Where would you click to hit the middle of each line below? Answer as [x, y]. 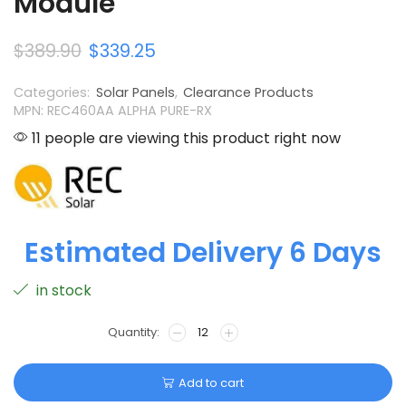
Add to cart [211, 382]
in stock [62, 291]
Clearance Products [248, 92]
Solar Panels [135, 92]
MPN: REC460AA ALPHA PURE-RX [113, 110]
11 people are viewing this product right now [184, 138]
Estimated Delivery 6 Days [203, 253]
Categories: [53, 92]
